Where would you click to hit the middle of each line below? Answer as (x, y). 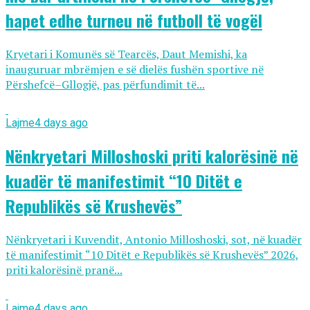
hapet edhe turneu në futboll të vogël (134, 20)
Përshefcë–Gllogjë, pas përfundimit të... (105, 85)
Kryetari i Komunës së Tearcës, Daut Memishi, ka (126, 54)
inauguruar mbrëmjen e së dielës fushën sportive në (135, 70)
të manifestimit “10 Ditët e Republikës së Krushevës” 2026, (152, 255)
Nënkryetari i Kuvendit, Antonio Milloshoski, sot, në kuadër (154, 240)
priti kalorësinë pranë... (64, 270)
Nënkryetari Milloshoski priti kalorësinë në (152, 156)
